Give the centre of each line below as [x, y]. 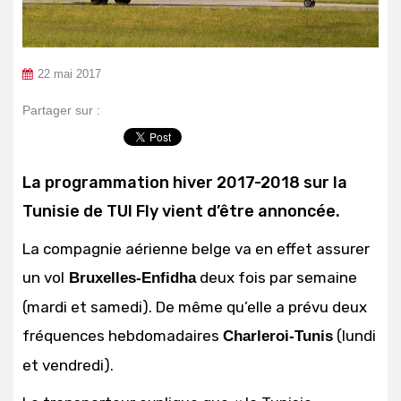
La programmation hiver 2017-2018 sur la [185, 182]
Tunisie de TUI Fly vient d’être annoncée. [181, 211]
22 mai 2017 [69, 74]
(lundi [354, 335]
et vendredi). [68, 365]
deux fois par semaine [277, 277]
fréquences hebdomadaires [123, 335]
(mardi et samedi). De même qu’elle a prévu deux [195, 307]
